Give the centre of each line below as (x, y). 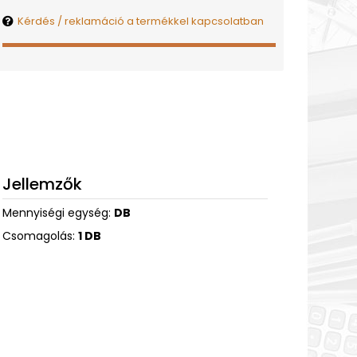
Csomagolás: (40, 236)
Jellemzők (42, 184)
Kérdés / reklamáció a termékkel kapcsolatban (140, 21)
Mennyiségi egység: (58, 213)
